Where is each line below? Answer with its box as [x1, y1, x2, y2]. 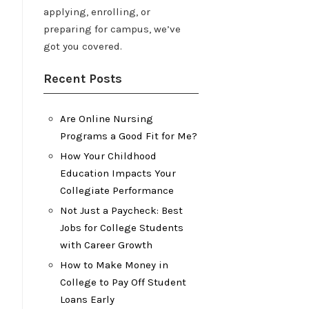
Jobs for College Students [60, 221, 183, 234]
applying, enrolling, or [43, 6, 150, 18]
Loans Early [60, 293, 114, 306]
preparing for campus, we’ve [43, 23, 181, 35]
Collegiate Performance [60, 184, 174, 197]
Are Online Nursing [60, 112, 153, 125]
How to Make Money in [60, 259, 168, 271]
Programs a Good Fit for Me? [60, 130, 197, 142]
